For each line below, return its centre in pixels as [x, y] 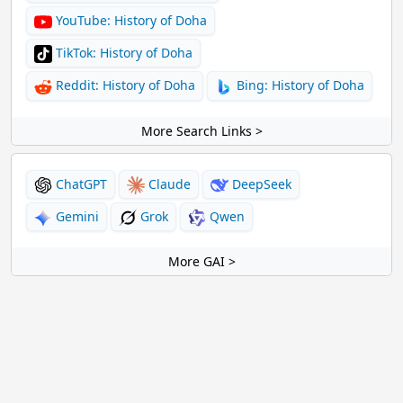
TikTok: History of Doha [122, 53]
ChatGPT [80, 184]
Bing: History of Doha [299, 85]
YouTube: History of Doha [130, 20]
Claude [168, 184]
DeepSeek [260, 184]
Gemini [76, 216]
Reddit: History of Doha [124, 85]
